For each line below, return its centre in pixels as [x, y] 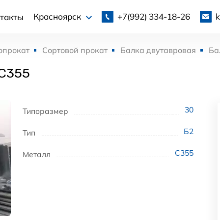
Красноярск [58, 17]
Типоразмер [45, 111]
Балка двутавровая [158, 50]
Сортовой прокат [75, 50]
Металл [37, 154]
